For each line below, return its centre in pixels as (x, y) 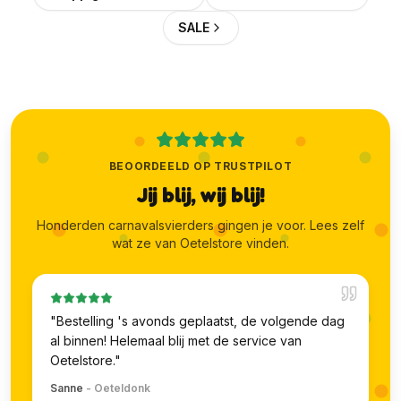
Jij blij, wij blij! (200, 195)
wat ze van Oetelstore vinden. (200, 243)
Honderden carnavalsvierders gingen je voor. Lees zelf (200, 225)
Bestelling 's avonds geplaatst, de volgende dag (200, 321)
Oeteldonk (122, 388)
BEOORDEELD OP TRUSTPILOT (200, 166)
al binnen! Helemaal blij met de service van (176, 341)
